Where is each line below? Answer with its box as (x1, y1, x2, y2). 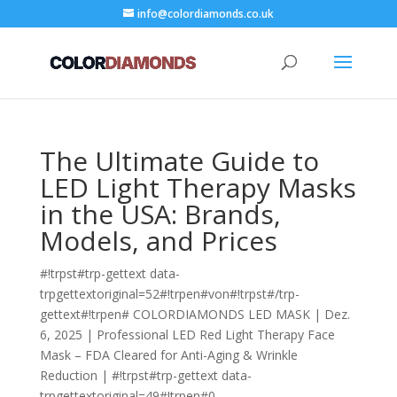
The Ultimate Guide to (39, 143, 319, 179)
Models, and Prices (39, 222, 277, 259)
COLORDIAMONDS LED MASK (132, 306, 310, 323)
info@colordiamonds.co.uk (136, 6, 274, 21)
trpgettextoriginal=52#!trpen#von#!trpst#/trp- (39, 285, 300, 302)
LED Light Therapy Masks (39, 169, 356, 206)
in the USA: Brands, (39, 196, 281, 232)
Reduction (39, 367, 97, 384)
